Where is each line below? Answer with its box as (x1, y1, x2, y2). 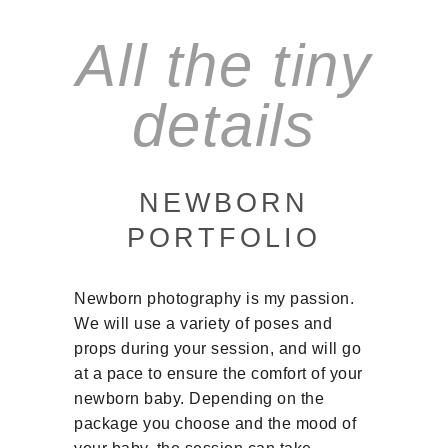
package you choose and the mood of (74, 414, 357, 432)
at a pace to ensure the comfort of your (74, 364, 363, 382)
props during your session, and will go (74, 339, 362, 357)
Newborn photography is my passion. (74, 289, 355, 307)
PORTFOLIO (127, 222, 321, 253)
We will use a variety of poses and (74, 314, 333, 332)
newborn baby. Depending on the (74, 389, 325, 407)
